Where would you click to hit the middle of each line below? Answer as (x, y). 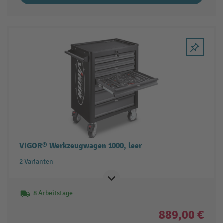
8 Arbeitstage (53, 193)
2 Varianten (36, 162)
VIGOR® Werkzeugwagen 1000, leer (80, 146)
